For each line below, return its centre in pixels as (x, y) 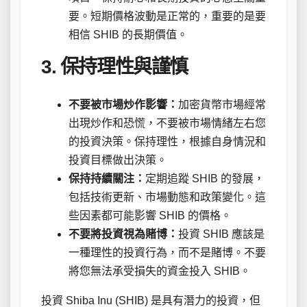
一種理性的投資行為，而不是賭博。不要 (167, 252)
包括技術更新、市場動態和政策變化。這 (167, 197)
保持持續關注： (107, 178)
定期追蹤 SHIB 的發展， (205, 178)
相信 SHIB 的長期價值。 (128, 35)
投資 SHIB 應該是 (221, 234)
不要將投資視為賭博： (123, 234)
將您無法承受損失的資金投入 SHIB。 (160, 271)
